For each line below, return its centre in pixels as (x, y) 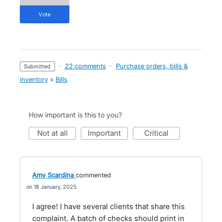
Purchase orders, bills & (152, 66)
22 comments (85, 66)
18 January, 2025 (55, 187)
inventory (34, 79)
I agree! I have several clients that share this (109, 206)
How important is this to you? (75, 115)
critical (159, 133)
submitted (39, 66)
